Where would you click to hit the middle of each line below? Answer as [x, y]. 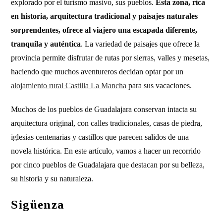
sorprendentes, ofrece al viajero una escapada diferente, [104, 30]
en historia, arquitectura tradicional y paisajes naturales [105, 16]
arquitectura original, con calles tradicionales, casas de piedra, [107, 123]
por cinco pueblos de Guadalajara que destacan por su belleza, [108, 165]
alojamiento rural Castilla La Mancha [69, 85]
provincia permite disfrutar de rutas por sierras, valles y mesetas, [111, 58]
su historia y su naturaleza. [52, 179]
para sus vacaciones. [159, 85]
